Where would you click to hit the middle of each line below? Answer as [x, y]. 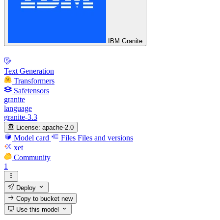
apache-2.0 [58, 127]
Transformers [34, 81]
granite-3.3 [21, 117]
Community [32, 157]
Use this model [37, 210]
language [18, 108]
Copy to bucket [38, 198]
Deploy [25, 188]
